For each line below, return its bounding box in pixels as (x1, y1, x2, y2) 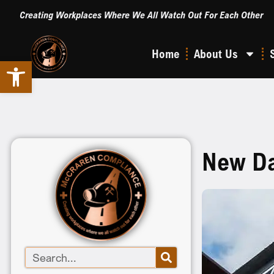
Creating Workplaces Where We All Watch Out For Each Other (20, 9, 263, 21)
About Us (193, 46, 238, 61)
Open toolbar (6, 55, 109, 78)
